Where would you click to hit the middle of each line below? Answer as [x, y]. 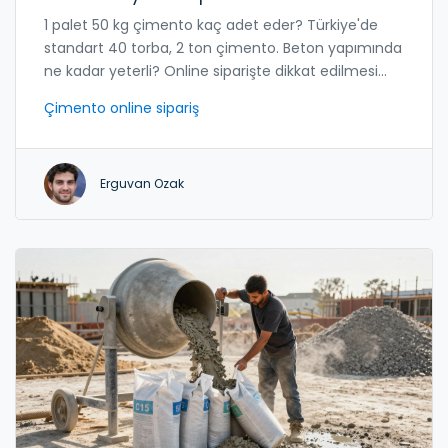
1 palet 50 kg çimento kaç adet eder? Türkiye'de [211, 24]
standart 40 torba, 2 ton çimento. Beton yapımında [223, 47]
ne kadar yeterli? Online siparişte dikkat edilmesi [211, 70]
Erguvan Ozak [142, 183]
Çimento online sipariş [121, 107]
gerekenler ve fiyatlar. [119, 93]
